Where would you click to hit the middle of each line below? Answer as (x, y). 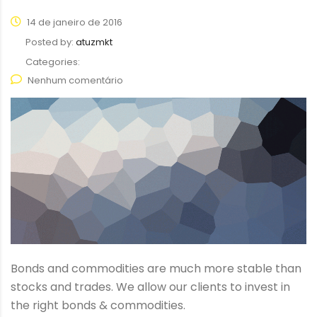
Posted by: (51, 42)
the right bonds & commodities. (98, 306)
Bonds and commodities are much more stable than (156, 269)
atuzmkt (94, 42)
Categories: (53, 62)
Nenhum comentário (75, 81)
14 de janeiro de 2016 (74, 23)
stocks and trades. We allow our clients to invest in (150, 287)
